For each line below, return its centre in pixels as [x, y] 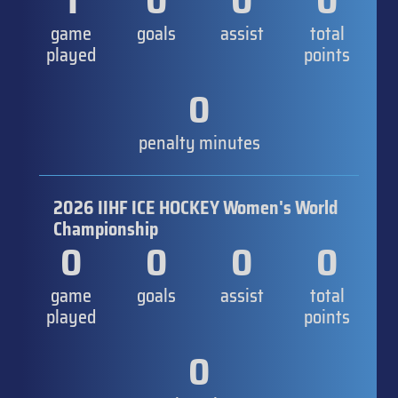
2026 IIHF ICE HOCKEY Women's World [195, 207]
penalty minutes [199, 143]
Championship [106, 229]
